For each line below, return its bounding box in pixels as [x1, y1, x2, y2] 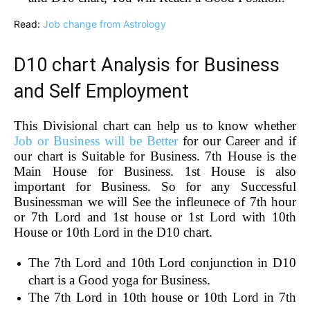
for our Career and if [178, 133, 296, 148]
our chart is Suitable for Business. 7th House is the [14, 148, 296, 163]
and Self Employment [14, 80, 189, 102]
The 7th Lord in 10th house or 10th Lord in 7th [28, 289, 296, 304]
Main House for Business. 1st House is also [14, 163, 296, 179]
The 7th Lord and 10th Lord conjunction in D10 [28, 255, 296, 270]
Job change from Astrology [43, 17, 166, 30]
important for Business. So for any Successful [14, 179, 296, 194]
